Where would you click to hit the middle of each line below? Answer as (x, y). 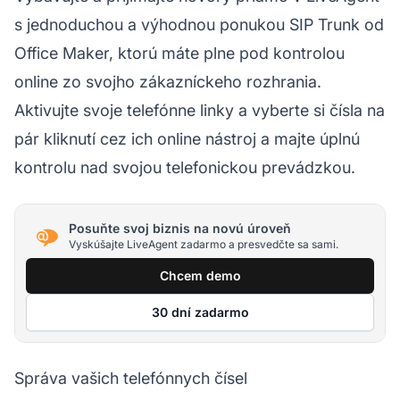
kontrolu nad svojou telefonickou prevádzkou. (185, 167)
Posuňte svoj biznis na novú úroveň (180, 229)
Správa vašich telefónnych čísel (131, 378)
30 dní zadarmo (200, 312)
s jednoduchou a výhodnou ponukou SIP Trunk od (199, 24)
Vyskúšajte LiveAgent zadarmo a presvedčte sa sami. (204, 245)
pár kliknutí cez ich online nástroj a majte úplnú (187, 138)
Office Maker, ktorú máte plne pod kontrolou (179, 53)
